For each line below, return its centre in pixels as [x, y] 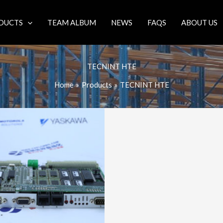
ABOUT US [199, 22]
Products [97, 84]
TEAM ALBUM [72, 22]
